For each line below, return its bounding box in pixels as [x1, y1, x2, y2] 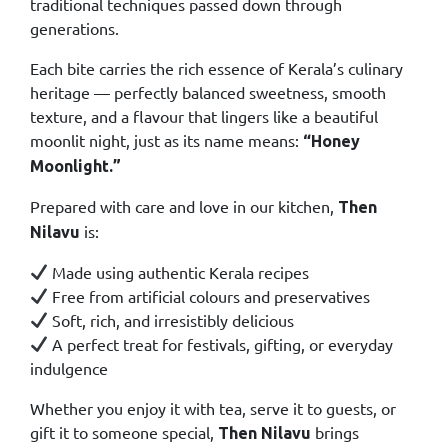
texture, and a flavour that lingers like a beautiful [30, 105, 378, 126]
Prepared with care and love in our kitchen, [30, 195, 338, 216]
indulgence [30, 357, 108, 378]
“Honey [303, 131, 360, 150]
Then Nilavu [218, 423, 311, 442]
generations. [30, 17, 119, 38]
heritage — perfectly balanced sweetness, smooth [30, 81, 386, 102]
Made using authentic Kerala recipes [48, 261, 310, 282]
